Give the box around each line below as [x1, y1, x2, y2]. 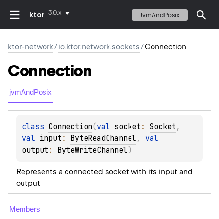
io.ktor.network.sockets [58, 43, 140, 51]
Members [9, 205, 40, 214]
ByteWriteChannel [57, 145, 128, 155]
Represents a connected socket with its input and [16, 167, 193, 176]
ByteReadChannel [70, 133, 136, 144]
